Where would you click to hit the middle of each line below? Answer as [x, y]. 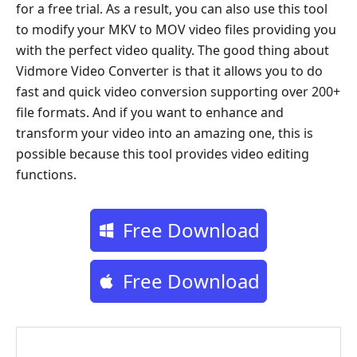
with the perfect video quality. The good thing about [173, 50]
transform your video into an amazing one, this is [165, 133]
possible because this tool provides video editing [163, 154]
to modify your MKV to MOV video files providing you [176, 29]
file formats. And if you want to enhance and [150, 112]
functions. [46, 175]
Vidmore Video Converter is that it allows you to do [169, 71]
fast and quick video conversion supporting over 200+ [178, 92]
